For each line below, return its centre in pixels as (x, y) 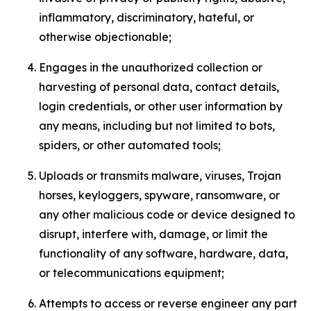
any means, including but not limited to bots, (157, 126)
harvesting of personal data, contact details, (159, 87)
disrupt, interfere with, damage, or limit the (153, 234)
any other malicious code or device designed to (167, 215)
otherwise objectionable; (105, 37)
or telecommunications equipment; (132, 273)
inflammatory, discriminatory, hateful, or (146, 17)
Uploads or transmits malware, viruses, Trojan (160, 176)
